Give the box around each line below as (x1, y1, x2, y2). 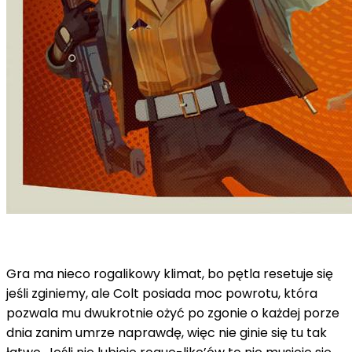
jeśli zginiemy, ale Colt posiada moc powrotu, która (6, 284, 317, 302)
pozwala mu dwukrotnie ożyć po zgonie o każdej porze (6, 303, 339, 322)
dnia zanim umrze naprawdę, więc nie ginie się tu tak (6, 323, 327, 342)
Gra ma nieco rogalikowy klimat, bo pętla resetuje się (6, 264, 333, 283)
